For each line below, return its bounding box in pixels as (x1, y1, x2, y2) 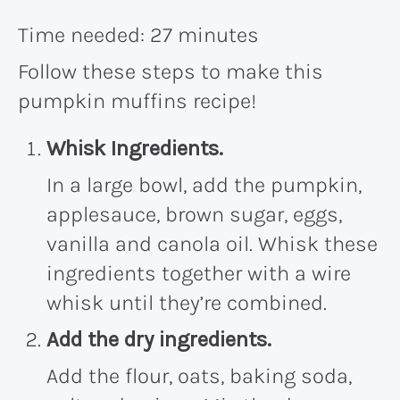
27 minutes (150, 21, 259, 47)
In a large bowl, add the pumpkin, (46, 171, 362, 197)
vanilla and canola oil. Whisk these (46, 230, 378, 256)
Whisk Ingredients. (46, 135, 223, 161)
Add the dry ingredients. (46, 326, 271, 352)
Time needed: (18, 21, 150, 47)
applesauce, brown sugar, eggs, (46, 201, 342, 227)
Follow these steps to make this (18, 58, 323, 84)
